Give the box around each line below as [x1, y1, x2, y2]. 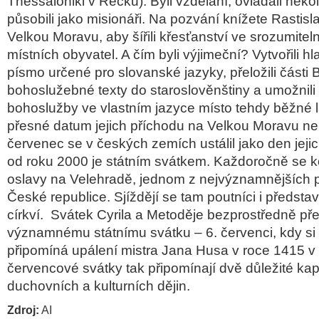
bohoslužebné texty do [7, 83, 150, 98]
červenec [7, 136, 64, 151]
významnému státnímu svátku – [7, 225, 206, 240]
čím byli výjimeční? [133, 47, 252, 62]
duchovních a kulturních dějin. [7, 278, 190, 293]
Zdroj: [7, 303, 39, 316]
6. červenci [206, 225, 273, 240]
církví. [7, 207, 43, 222]
